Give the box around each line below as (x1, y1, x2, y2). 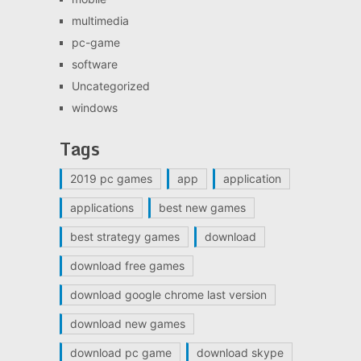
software (71, 56, 118, 71)
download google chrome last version (69, 287, 267, 301)
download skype (196, 345, 284, 359)
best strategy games (69, 229, 180, 243)
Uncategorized (71, 78, 150, 93)
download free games (69, 258, 185, 272)
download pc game (69, 345, 172, 359)
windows (71, 100, 118, 114)
